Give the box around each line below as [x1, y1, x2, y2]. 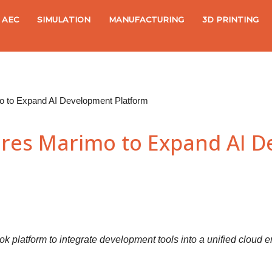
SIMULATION [37, 15, 91, 24]
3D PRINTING [202, 15, 259, 24]
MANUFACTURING [109, 15, 185, 24]
